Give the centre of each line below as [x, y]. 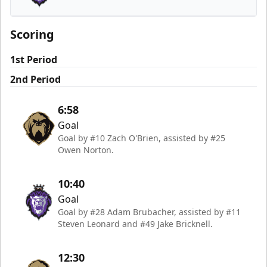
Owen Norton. [86, 150]
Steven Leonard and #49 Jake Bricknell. [135, 223]
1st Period [34, 59]
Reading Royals [74, 15]
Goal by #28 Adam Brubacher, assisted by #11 [149, 212]
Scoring [32, 34]
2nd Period [35, 79]
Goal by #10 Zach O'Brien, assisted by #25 [142, 138]
